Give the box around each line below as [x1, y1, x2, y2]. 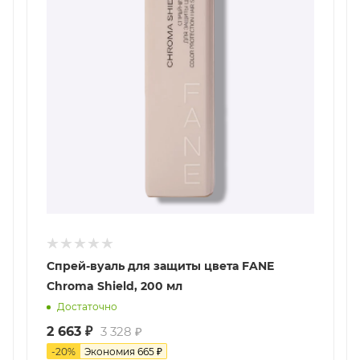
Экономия [84, 345, 137, 358]
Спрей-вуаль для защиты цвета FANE [47, 258, 274, 273]
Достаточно [57, 301, 117, 313]
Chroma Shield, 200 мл [47, 278, 182, 293]
